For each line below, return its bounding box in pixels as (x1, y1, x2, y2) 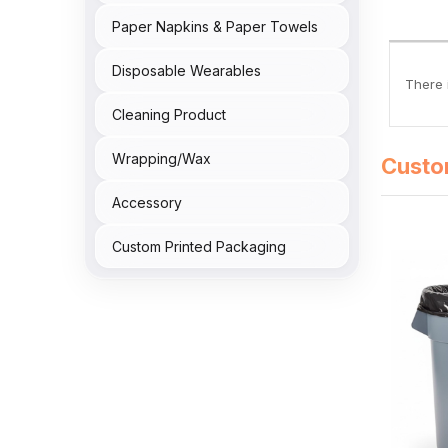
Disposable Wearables (112, 61, 261, 79)
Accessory (112, 193, 182, 211)
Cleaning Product (112, 105, 226, 123)
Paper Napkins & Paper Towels (112, 17, 318, 35)
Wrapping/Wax (112, 149, 211, 167)
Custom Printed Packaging (112, 237, 286, 255)
